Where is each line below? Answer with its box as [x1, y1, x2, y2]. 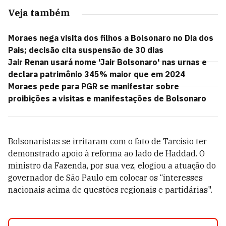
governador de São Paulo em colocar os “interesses [8, 173, 203, 183]
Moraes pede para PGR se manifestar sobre [8, 81, 179, 91]
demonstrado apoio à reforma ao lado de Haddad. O [8, 148, 205, 158]
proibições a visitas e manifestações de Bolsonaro [8, 93, 206, 103]
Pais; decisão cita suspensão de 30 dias [8, 45, 163, 55]
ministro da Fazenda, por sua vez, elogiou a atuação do [8, 160, 216, 171]
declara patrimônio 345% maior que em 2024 [8, 69, 185, 79]
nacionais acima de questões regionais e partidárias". [8, 185, 212, 195]
